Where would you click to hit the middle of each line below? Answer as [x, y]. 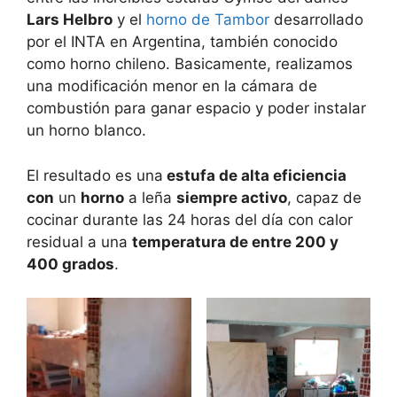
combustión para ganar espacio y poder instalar [196, 108]
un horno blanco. [86, 130]
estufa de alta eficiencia [255, 175]
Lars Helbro [70, 19]
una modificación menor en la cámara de [172, 86]
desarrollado [319, 19]
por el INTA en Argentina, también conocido [182, 42]
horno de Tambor [210, 19]
